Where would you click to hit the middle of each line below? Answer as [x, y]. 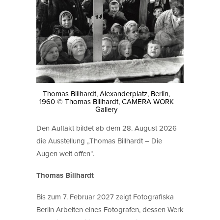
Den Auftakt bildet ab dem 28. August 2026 [107, 128]
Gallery [106, 110]
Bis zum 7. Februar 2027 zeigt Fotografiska [105, 196]
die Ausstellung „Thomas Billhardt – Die [99, 140]
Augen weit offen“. [65, 153]
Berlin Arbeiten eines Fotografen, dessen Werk [110, 209]
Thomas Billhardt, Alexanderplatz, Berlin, [106, 94]
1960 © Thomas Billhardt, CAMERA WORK [106, 102]
